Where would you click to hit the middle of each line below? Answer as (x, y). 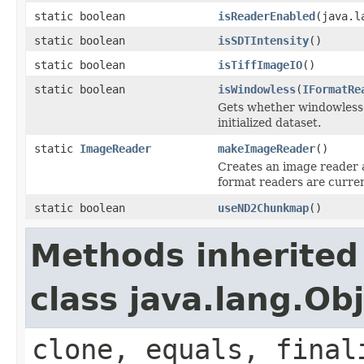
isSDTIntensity (263, 40)
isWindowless (257, 89)
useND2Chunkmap (263, 208)
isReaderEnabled (266, 16)
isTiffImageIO (260, 65)
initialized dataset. (269, 122)
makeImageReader (266, 148)
